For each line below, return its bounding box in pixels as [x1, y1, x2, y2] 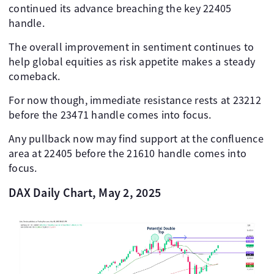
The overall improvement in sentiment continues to [9, 40, 254, 54]
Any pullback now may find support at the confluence [9, 131, 264, 146]
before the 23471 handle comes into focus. [9, 108, 212, 122]
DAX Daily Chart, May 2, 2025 [9, 185, 161, 201]
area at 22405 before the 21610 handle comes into [9, 146, 246, 161]
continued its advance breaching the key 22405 [9, 1, 232, 16]
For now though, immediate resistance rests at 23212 [9, 93, 261, 108]
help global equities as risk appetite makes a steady [9, 54, 255, 69]
